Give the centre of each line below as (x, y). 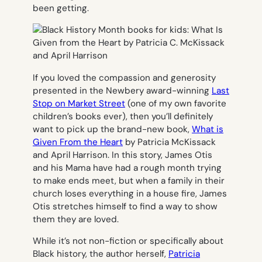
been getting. (61, 8)
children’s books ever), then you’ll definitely (123, 116)
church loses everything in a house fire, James (130, 193)
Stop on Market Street (79, 103)
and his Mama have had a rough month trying (127, 168)
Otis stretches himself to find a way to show (125, 206)
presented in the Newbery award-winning (122, 90)
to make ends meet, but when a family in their (129, 180)
